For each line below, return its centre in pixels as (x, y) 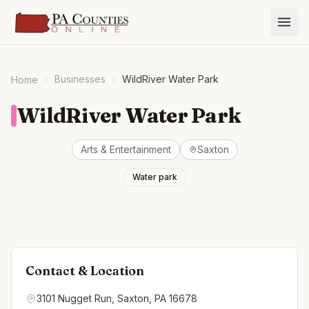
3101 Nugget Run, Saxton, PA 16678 (117, 298)
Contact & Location (85, 271)
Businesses (80, 79)
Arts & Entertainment (126, 149)
